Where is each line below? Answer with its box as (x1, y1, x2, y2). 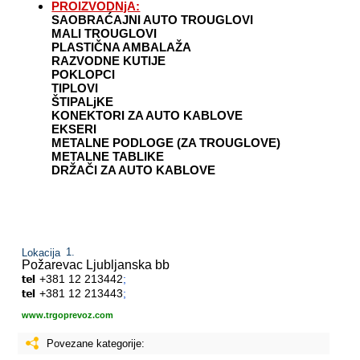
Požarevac (22, 258, 87, 272)
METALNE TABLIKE (51, 149, 165, 163)
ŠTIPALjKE (51, 95, 114, 108)
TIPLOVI (51, 81, 99, 95)
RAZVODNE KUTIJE (51, 54, 166, 67)
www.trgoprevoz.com (22, 310, 114, 320)
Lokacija (22, 247, 61, 259)
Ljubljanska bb (86, 258, 170, 272)
